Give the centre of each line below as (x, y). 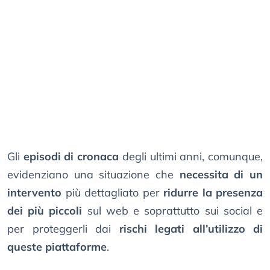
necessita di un (221, 175)
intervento (34, 193)
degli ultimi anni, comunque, (191, 157)
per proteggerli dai (63, 229)
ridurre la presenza (213, 193)
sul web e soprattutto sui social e (173, 211)
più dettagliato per (112, 193)
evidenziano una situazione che (93, 175)
